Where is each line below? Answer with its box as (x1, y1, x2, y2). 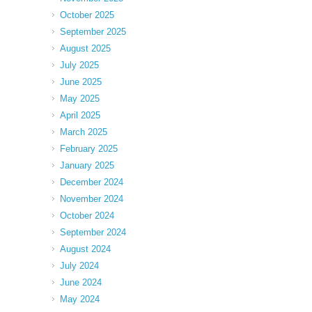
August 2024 (60, 243, 111, 254)
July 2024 (60, 260, 99, 271)
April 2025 (60, 109, 100, 120)
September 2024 (60, 226, 126, 237)
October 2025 (60, 9, 114, 20)
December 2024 (60, 176, 123, 187)
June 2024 (60, 276, 102, 288)
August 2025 (60, 42, 111, 54)
